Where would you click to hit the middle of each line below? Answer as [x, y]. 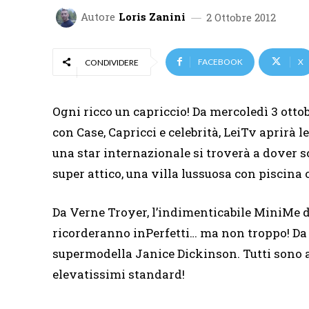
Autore [98, 17]
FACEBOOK [220, 61]
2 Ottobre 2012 [241, 17]
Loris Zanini [152, 17]
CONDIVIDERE [112, 62]
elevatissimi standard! [119, 274]
